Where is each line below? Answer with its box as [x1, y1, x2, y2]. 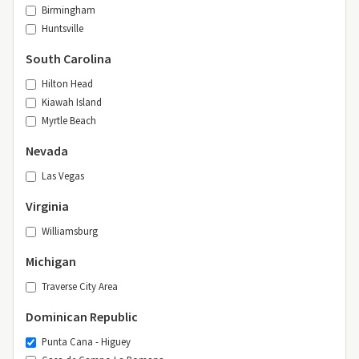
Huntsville [42, 21, 83, 34]
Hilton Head [42, 76, 93, 90]
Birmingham [42, 2, 95, 16]
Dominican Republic [26, 308, 138, 325]
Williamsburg [42, 224, 98, 237]
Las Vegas [42, 168, 84, 182]
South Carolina [26, 50, 111, 67]
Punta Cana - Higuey [42, 334, 131, 348]
